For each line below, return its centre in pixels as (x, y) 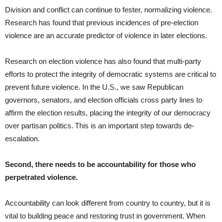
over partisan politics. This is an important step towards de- (100, 125)
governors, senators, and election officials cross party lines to (104, 100)
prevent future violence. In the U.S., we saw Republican (94, 87)
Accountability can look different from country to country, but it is (108, 203)
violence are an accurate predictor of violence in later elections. (106, 35)
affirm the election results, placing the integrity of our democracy (108, 112)
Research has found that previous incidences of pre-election (102, 22)
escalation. (22, 138)
